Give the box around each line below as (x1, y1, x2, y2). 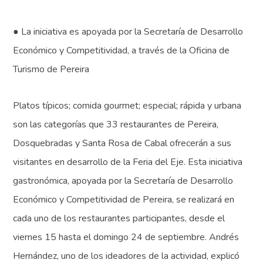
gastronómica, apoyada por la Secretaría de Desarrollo (13, 174, 234, 188)
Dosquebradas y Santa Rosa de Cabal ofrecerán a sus (13, 137, 232, 150)
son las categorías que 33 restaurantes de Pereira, (13, 118, 219, 131)
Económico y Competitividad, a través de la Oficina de (13, 44, 230, 58)
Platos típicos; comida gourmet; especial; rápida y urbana (13, 99, 242, 113)
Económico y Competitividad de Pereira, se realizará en (13, 193, 235, 207)
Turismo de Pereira (13, 63, 90, 76)
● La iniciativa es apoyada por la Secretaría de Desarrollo (13, 25, 244, 39)
